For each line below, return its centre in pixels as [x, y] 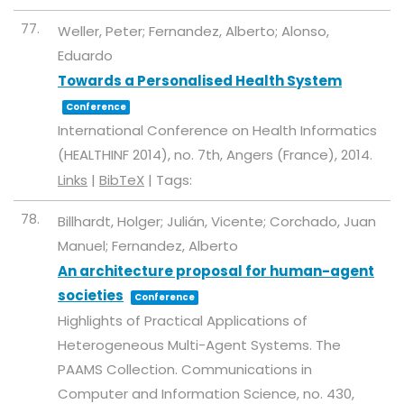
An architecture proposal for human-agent [216, 271]
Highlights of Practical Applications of [183, 321]
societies [91, 295]
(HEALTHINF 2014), [116, 155]
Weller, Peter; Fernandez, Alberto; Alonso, [193, 31]
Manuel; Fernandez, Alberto [148, 246]
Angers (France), [284, 155]
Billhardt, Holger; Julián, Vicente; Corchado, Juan [217, 221]
